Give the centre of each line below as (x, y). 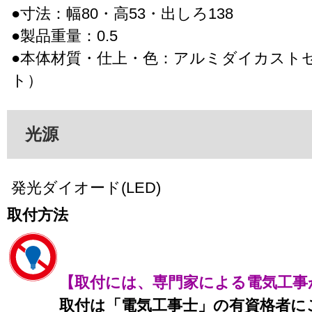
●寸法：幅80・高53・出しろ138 (122, 13)
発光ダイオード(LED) (86, 187)
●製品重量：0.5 (64, 36)
